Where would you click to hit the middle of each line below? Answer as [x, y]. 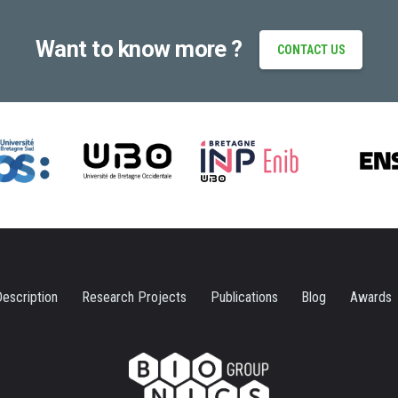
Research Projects [134, 297]
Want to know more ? [139, 49]
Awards [371, 297]
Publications [244, 297]
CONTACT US [311, 49]
